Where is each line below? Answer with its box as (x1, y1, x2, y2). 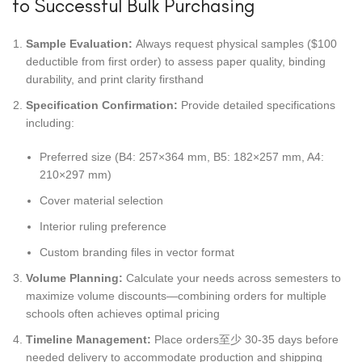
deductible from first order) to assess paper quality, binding (26, 55, 326, 69)
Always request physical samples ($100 (133, 37, 337, 51)
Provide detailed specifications (178, 99, 335, 112)
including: (26, 116, 74, 130)
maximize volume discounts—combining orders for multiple (26, 289, 326, 303)
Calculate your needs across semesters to (123, 271, 341, 285)
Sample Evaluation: (26, 37, 133, 51)
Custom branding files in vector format (40, 246, 234, 259)
